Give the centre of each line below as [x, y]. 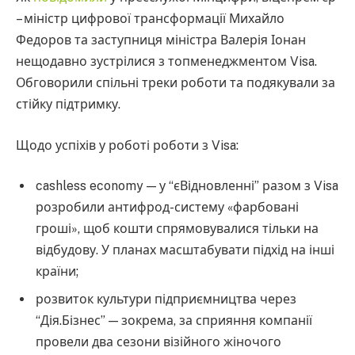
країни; [57, 272]
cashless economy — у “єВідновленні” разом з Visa [187, 186]
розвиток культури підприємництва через [166, 300]
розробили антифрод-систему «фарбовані [168, 208]
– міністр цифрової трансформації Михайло [150, 19]
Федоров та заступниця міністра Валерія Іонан [161, 40]
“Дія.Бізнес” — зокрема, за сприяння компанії [174, 321]
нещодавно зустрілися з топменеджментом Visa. [166, 62]
